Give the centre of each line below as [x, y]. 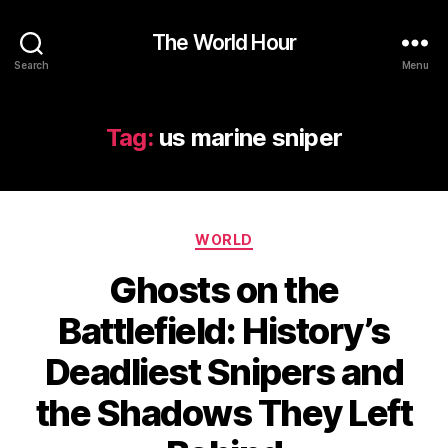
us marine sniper [250, 137]
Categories [267, 235]
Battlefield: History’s [224, 330]
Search [31, 64]
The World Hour [224, 42]
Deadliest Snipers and [224, 371]
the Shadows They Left [224, 412]
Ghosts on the [224, 289]
